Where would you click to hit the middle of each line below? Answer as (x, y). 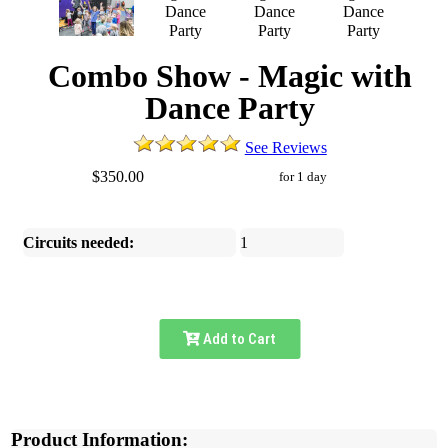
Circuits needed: (79, 243)
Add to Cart (238, 339)
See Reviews (285, 148)
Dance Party (229, 108)
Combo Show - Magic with (229, 76)
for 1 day (302, 177)
